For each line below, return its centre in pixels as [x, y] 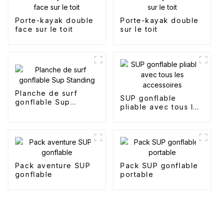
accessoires [144, 116]
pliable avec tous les [161, 107]
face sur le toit [44, 29]
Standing [32, 110]
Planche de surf [46, 93]
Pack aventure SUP [53, 166]
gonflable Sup [43, 102]
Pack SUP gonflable [159, 166]
